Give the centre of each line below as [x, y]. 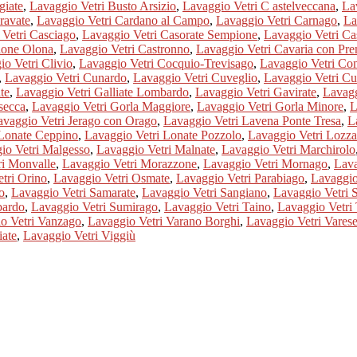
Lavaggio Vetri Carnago [277, 20]
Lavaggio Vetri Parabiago [240, 178]
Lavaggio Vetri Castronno [125, 49]
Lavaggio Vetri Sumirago [94, 206]
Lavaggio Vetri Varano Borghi [164, 221]
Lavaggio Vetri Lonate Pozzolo [163, 135]
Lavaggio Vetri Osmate [112, 178]
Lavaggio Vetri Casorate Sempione [170, 34]
